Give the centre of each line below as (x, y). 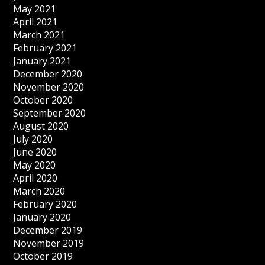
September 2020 (50, 113)
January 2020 (42, 217)
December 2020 (48, 74)
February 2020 (45, 204)
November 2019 (49, 243)
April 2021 (35, 22)
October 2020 (43, 100)
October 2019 (43, 256)
